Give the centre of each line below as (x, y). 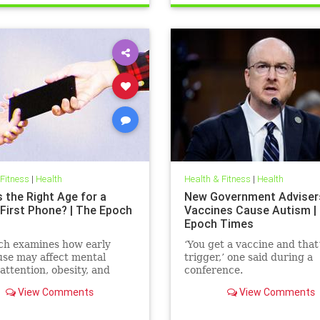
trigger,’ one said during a (248, 257)
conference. (213, 270)
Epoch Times (219, 224)
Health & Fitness (217, 179)
